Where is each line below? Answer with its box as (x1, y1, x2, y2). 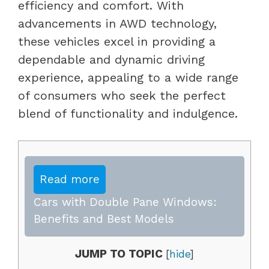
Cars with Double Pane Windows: (34, 195, 217, 209)
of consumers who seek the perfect (18, 88, 226, 103)
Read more (40, 172, 100, 186)
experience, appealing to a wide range (18, 70, 238, 85)
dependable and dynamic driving (18, 52, 205, 67)
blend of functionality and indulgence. (18, 106, 238, 121)
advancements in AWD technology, (18, 16, 217, 31)
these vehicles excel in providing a (18, 34, 216, 49)
